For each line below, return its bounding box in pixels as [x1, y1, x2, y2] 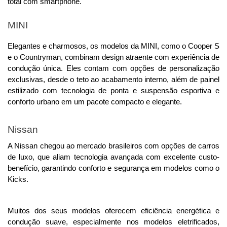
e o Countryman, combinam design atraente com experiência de [8, 53, 219, 62]
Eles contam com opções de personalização [66, 64, 220, 73]
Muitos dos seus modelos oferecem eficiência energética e [8, 207, 219, 215]
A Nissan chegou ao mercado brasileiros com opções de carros [8, 142, 219, 150]
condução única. [8, 64, 66, 73]
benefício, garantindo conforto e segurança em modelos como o [8, 164, 219, 173]
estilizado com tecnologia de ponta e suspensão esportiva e [8, 87, 219, 95]
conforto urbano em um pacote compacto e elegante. [8, 98, 182, 106]
